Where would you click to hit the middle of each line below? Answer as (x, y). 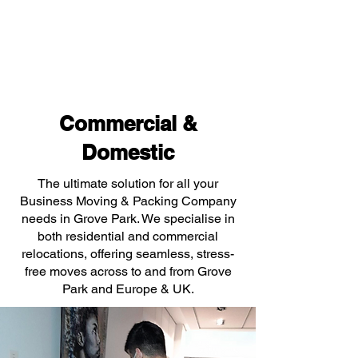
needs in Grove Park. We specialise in (128, 219)
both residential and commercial (128, 236)
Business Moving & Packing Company (128, 201)
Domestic (128, 152)
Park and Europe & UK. (128, 289)
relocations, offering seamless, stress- (128, 254)
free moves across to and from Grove (128, 271)
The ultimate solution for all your (128, 183)
